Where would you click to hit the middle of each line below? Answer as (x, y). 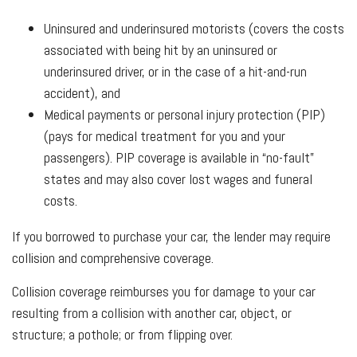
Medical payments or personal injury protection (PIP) (184, 114)
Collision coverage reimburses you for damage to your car (164, 291)
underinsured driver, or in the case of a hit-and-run (175, 71)
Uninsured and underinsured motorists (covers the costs (194, 28)
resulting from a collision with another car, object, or (152, 313)
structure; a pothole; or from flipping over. (122, 334)
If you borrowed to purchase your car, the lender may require (171, 236)
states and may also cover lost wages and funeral (178, 179)
